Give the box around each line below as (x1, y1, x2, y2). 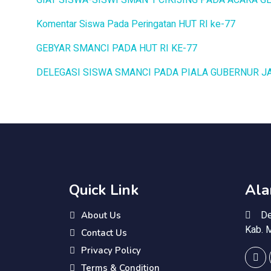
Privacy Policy (81, 244, 141, 256)
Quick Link (69, 180, 139, 200)
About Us (81, 209, 121, 221)
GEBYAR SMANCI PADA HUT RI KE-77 (36, 41, 197, 56)
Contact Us (81, 227, 127, 239)
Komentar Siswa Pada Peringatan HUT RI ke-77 (36, 17, 235, 31)
